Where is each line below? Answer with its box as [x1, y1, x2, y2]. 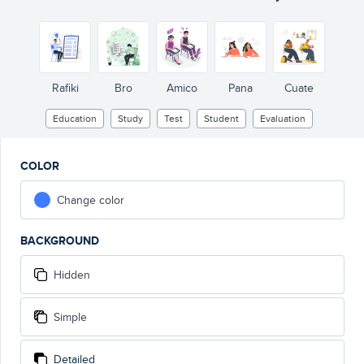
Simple [54, 309, 87, 325]
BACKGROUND [20, 232, 99, 249]
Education [52, 111, 97, 125]
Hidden [54, 266, 90, 283]
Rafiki [51, 80, 79, 96]
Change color [57, 192, 124, 208]
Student [203, 111, 239, 125]
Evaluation [259, 111, 305, 125]
